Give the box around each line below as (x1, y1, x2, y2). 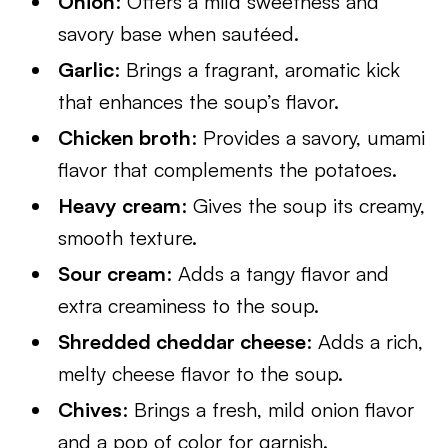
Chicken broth (58, 125, 192, 150)
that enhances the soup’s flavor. (58, 89, 340, 114)
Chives (58, 397, 123, 422)
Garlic (58, 57, 115, 82)
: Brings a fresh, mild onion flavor (122, 397, 415, 422)
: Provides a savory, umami (191, 125, 426, 150)
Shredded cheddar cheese (58, 329, 307, 354)
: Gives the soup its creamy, (181, 193, 426, 218)
